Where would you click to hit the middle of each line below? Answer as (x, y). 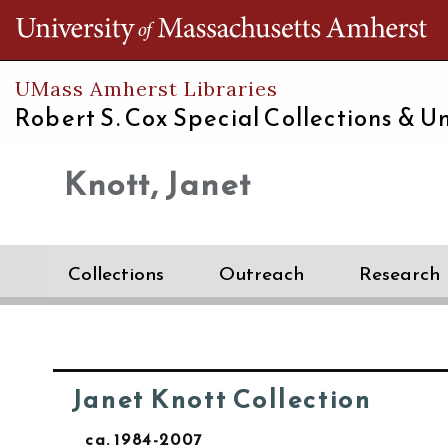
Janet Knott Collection (221, 399)
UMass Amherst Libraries (146, 88)
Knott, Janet (158, 184)
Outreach (261, 273)
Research (399, 273)
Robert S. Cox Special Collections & (218, 118)
